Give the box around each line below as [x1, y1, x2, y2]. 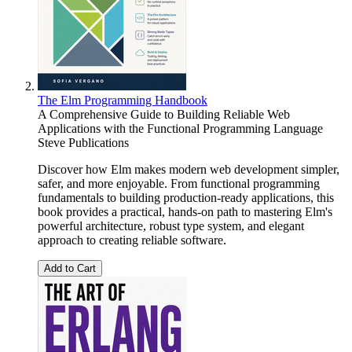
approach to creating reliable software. [38, 233, 226, 247]
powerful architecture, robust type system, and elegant [38, 219, 304, 233]
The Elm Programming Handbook [38, 93, 207, 108]
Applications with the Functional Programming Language [38, 122, 323, 136]
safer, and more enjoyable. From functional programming [38, 177, 320, 191]
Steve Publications [38, 136, 129, 150]
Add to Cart [44, 262, 96, 275]
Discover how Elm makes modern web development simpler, [38, 163, 339, 177]
